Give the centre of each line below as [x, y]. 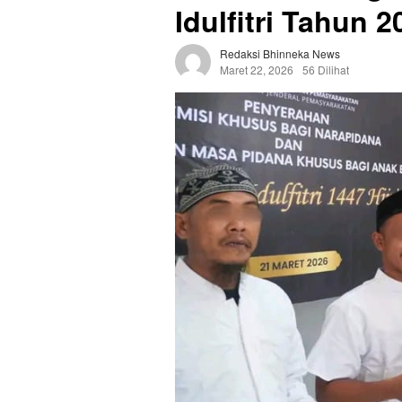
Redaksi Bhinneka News [280, 54]
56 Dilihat [326, 70]
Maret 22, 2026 [257, 70]
